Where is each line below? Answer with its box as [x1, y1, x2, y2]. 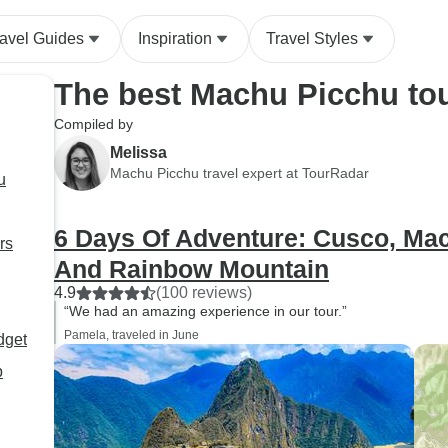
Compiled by [54, 116, 133, 132]
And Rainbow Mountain [54, 255, 329, 283]
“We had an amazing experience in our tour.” [64, 303, 347, 319]
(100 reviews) [156, 284, 252, 301]
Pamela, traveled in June [64, 328, 199, 342]
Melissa [110, 143, 167, 161]
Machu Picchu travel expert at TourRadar [110, 164, 369, 181]
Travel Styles [266, 30, 358, 47]
